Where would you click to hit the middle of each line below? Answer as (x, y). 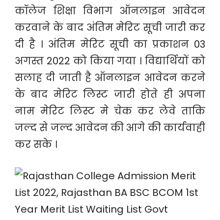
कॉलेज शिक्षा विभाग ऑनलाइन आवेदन (110, 11)
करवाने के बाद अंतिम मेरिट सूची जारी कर (110, 27)
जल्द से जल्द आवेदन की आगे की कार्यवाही (110, 128)
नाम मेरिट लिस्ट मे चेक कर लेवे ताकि (110, 111)
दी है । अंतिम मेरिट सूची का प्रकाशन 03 (110, 44)
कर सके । (36, 144)
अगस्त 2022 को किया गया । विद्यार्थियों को (110, 61)
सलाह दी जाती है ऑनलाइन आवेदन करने (110, 78)
